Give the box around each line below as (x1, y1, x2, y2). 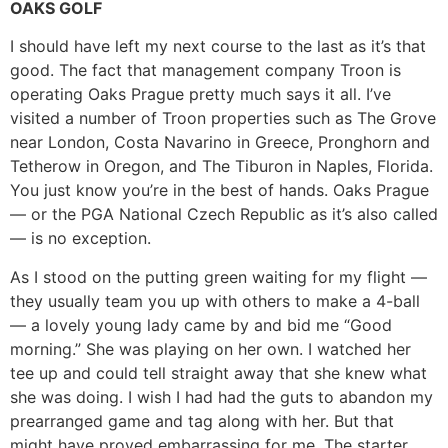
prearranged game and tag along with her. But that (10, 410, 394, 431)
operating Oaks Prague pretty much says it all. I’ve (10, 84, 391, 105)
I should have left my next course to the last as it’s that (10, 36, 426, 57)
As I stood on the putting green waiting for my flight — (10, 266, 427, 287)
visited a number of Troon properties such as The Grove (10, 108, 436, 129)
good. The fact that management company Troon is (10, 60, 401, 81)
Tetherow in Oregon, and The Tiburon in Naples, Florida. (10, 156, 433, 177)
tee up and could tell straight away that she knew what (10, 362, 427, 383)
